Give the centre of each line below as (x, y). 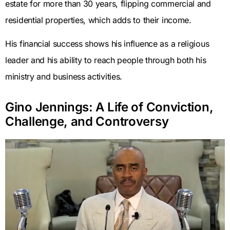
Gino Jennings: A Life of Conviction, (109, 107)
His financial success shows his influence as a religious (107, 44)
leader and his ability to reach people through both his (106, 60)
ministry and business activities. (64, 77)
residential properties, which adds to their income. (98, 20)
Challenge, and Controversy (87, 122)
